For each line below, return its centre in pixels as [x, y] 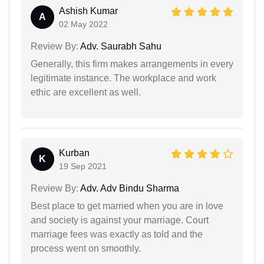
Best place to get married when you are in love [127, 206]
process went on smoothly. [86, 248]
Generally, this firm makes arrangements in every [132, 64]
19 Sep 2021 [83, 166]
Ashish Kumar [88, 11]
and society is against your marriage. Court [120, 220]
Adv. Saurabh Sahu [120, 46]
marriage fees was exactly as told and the [117, 234]
